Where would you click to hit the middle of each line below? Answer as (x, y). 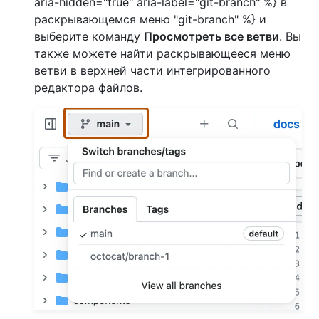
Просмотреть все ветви (211, 36)
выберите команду (89, 36)
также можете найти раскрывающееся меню (162, 53)
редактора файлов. (88, 88)
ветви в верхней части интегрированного (152, 70)
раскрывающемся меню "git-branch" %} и (150, 19)
